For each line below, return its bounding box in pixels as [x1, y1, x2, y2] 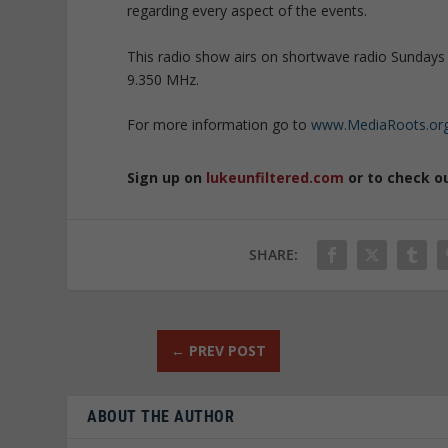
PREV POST [188, 340, 266, 360]
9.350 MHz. [127, 69, 200, 89]
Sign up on [127, 168, 207, 188]
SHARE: [249, 244, 299, 264]
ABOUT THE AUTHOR [87, 406, 235, 426]
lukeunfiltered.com [206, 168, 345, 188]
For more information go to [127, 115, 312, 135]
